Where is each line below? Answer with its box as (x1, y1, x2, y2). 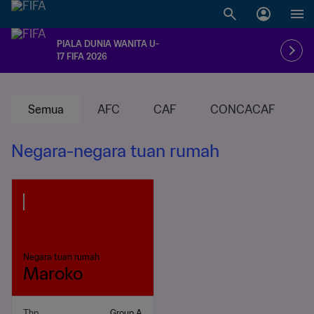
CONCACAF (210, 102, 275, 116)
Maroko (23, 263, 83, 285)
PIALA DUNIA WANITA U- (57, 39, 159, 49)
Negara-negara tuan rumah (11, 140, 219, 162)
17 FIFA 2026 (57, 51, 107, 62)
